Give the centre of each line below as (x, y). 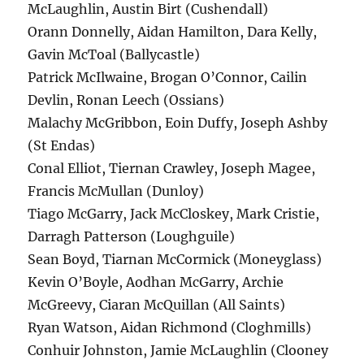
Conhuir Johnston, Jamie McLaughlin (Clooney (178, 351)
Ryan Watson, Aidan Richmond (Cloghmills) (170, 328)
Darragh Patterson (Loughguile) (132, 237)
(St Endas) (62, 146)
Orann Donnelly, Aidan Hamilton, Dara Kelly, (173, 32)
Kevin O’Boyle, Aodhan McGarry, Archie (156, 282)
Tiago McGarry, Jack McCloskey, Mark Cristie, (174, 214)
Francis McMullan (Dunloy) (116, 191)
